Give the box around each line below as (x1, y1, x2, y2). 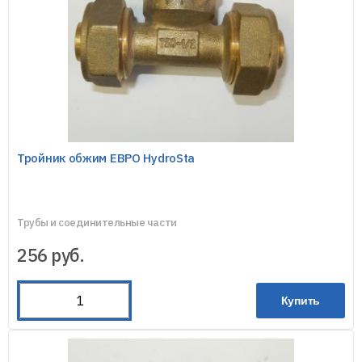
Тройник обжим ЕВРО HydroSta (17, 150, 196, 166)
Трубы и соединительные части (17, 216, 177, 229)
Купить (280, 294, 321, 307)
